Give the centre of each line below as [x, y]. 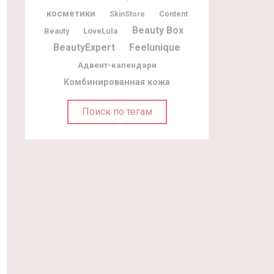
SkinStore [127, 14]
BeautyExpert [84, 47]
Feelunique [155, 47]
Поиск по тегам [117, 111]
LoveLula [101, 31]
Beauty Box [158, 30]
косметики [71, 13]
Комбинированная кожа [117, 82]
